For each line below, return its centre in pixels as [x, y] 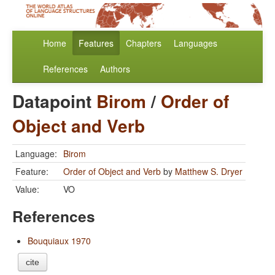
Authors [115, 69]
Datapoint [54, 101]
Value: [27, 189]
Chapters [144, 43]
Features [96, 43]
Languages [196, 43]
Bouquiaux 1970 [59, 241]
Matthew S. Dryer [209, 172]
